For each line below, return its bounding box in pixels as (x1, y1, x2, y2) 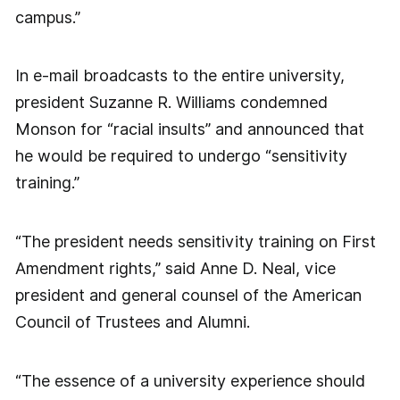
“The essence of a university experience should (14, 371, 365, 390)
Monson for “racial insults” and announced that (14, 120, 364, 139)
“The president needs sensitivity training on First (14, 232, 376, 252)
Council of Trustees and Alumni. (14, 312, 250, 332)
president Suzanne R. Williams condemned (14, 93, 328, 112)
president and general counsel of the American (14, 286, 362, 305)
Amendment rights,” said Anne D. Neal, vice (14, 259, 336, 279)
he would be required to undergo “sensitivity (14, 146, 347, 166)
